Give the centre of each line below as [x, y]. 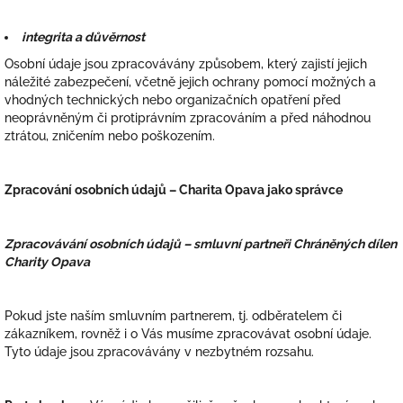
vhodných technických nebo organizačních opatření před [173, 100]
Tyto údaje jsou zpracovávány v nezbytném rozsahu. [159, 352]
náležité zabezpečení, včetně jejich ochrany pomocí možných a [190, 82]
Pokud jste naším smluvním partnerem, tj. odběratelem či [173, 316]
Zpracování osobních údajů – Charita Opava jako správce [174, 190]
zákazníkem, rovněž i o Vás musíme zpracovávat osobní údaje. [188, 334]
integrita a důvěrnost [83, 37]
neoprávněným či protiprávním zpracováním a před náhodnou [188, 118]
